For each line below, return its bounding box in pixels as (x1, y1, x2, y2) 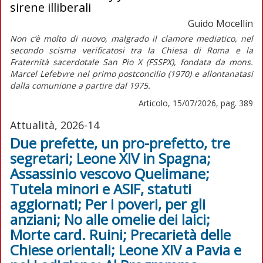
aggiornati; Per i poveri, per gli (10, 194, 205, 214)
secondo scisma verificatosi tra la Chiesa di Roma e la (10, 44, 253, 56)
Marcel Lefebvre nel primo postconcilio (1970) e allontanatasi (10, 68, 253, 79)
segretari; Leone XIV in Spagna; (10, 148, 211, 168)
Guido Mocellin (188, 16, 253, 30)
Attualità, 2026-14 (10, 117, 99, 132)
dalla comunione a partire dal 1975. (10, 79, 153, 91)
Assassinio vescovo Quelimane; (10, 163, 210, 183)
